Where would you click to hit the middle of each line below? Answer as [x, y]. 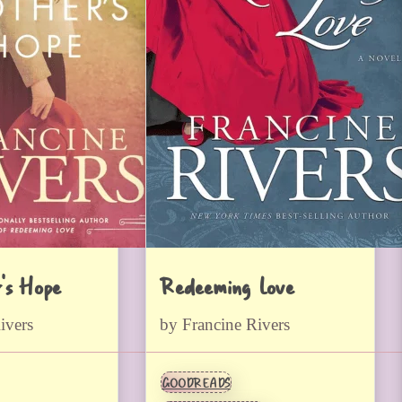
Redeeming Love [227, 285]
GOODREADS [196, 383]
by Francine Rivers [225, 324]
